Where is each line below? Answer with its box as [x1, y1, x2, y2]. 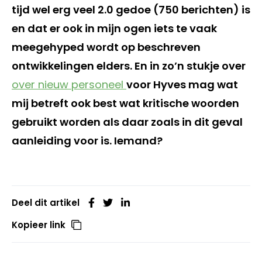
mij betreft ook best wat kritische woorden [12, 95, 239, 111]
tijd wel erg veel [12, 2, 98, 17]
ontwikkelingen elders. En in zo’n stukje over [12, 58, 246, 73]
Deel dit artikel [12, 196, 80, 209]
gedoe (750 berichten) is [113, 2, 250, 17]
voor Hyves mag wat [126, 77, 238, 92]
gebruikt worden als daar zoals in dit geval [12, 114, 243, 129]
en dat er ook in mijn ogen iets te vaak [12, 20, 217, 36]
